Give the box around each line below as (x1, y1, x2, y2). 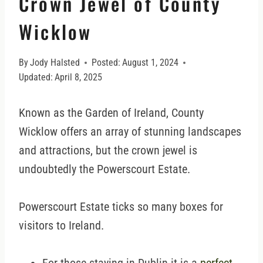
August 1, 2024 (122, 57, 179, 69)
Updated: (19, 72, 53, 83)
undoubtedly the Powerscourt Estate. (19, 162, 190, 177)
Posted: (92, 57, 121, 69)
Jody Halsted (30, 57, 80, 69)
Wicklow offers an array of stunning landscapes (19, 124, 241, 139)
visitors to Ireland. (19, 218, 104, 233)
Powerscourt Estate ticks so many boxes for (19, 200, 223, 214)
